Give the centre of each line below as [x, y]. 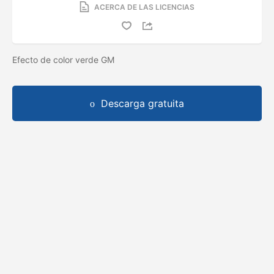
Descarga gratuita [143, 103]
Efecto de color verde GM [65, 59]
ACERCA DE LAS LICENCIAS [144, 7]
